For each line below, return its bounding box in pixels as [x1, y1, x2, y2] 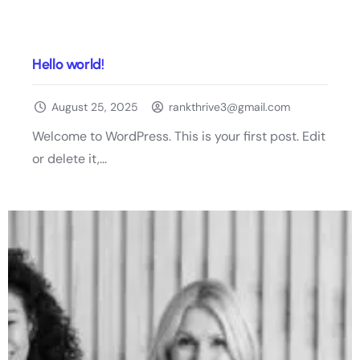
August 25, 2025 [51, 100, 138, 115]
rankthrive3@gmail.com [169, 100, 291, 115]
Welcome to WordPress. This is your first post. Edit [32, 128, 325, 145]
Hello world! [32, 55, 104, 74]
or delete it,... [32, 150, 107, 168]
